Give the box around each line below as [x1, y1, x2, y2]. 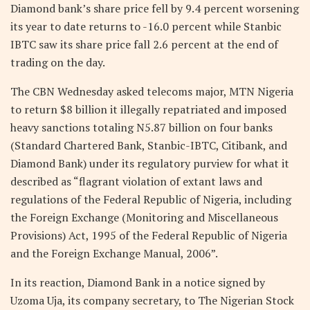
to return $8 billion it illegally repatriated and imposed [10, 101, 286, 117]
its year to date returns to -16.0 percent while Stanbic [10, 18, 282, 34]
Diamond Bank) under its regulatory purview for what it [10, 155, 289, 171]
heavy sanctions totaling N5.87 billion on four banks [10, 119, 273, 135]
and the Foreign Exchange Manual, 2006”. [10, 245, 218, 261]
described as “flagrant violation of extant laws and [10, 173, 262, 189]
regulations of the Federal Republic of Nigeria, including [10, 191, 291, 207]
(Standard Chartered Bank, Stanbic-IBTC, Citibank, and [10, 137, 287, 153]
